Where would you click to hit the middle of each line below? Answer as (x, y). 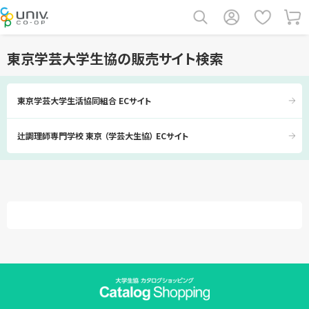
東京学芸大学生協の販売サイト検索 (115, 58)
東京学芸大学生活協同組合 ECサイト (84, 100)
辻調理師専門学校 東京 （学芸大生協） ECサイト (103, 136)
